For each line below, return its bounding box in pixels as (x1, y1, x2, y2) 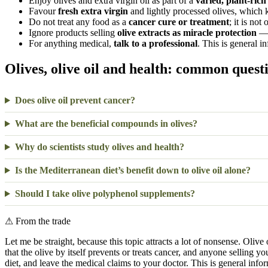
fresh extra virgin (58, 6, 128, 17)
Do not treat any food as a (29, 17, 129, 28)
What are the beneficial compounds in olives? (14, 118, 197, 129)
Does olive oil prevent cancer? (14, 95, 135, 106)
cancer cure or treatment (129, 17, 229, 28)
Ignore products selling (29, 28, 117, 38)
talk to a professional (114, 38, 197, 49)
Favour (29, 6, 58, 17)
